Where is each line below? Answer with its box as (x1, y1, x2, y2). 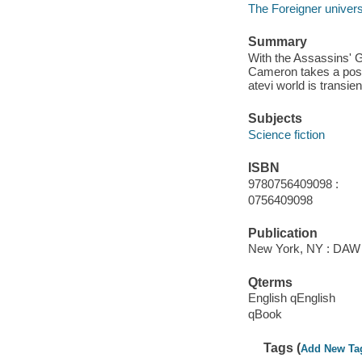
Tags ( (263, 340, 301, 355)
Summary (247, 35, 307, 49)
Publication (247, 225, 318, 240)
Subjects (247, 112, 302, 126)
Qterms (247, 275, 293, 289)
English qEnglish (247, 291, 335, 305)
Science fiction (247, 127, 325, 141)
